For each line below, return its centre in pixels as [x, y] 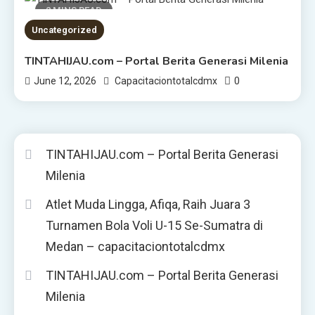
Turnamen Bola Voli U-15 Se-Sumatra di [154, 226]
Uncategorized [65, 30]
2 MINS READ [74, 10]
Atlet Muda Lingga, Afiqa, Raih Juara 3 [148, 205]
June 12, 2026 [65, 81]
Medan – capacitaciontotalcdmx [135, 247]
